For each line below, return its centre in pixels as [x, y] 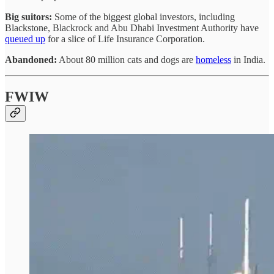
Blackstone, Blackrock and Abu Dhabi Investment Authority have [132, 28]
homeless [213, 60]
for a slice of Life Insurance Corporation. [125, 39]
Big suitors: [28, 17]
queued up [25, 39]
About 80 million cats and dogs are [126, 60]
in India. [248, 60]
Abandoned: [31, 60]
